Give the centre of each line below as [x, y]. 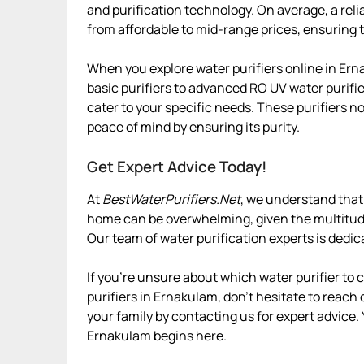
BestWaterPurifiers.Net [171, 199]
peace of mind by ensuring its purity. [193, 126]
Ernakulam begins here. [157, 335]
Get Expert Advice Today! [177, 166]
